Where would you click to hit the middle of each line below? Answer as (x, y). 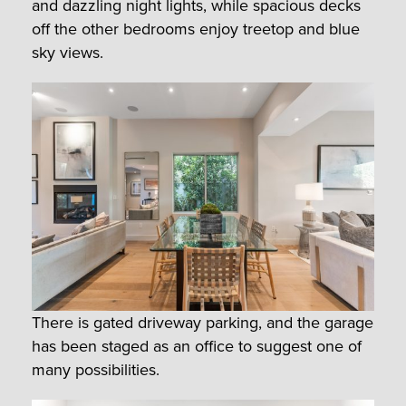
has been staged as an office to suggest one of (197, 347)
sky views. (68, 53)
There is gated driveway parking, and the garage (203, 323)
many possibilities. (96, 370)
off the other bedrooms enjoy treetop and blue (196, 29)
